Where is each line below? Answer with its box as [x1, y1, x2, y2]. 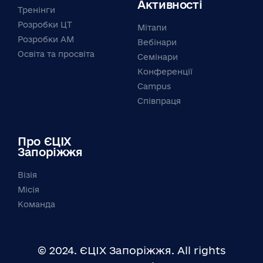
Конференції [137, 67, 193, 76]
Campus [137, 82, 171, 91]
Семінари [137, 52, 178, 62]
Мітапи [137, 23, 167, 32]
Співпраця [137, 96, 181, 106]
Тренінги [18, 5, 55, 15]
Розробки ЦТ [18, 20, 72, 29]
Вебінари [137, 38, 177, 47]
